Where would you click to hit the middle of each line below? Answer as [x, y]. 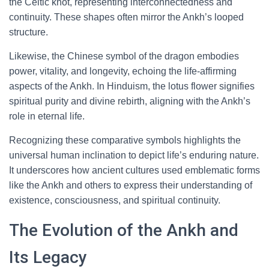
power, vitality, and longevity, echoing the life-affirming [123, 71]
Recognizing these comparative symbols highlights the [125, 140]
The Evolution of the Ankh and [124, 230]
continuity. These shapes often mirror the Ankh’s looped [126, 17]
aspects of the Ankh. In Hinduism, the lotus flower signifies [132, 86]
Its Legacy [48, 257]
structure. [29, 32]
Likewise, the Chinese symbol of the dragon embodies [124, 56]
